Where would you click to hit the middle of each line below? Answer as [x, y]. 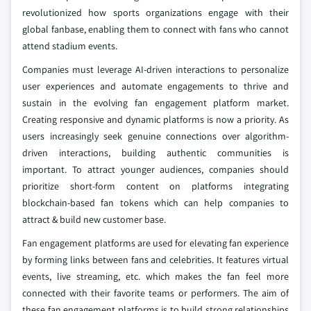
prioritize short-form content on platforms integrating [155, 186]
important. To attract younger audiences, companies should [155, 169]
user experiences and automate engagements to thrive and [155, 86]
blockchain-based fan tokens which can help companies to [155, 203]
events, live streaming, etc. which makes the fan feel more [155, 276]
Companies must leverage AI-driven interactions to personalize [155, 69]
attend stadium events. [70, 46]
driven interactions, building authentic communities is [155, 153]
